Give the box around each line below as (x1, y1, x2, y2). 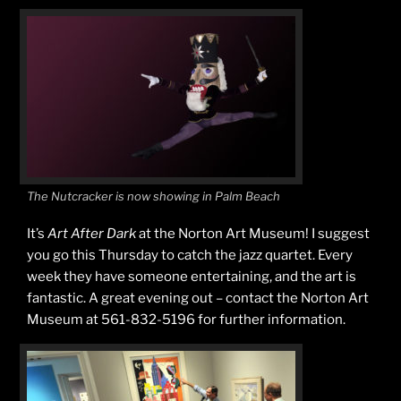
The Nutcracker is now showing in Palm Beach (27, 188, 280, 203)
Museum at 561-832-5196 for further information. (27, 311, 346, 328)
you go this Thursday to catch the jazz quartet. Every (27, 247, 353, 264)
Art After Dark (47, 226, 136, 243)
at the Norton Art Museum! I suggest (136, 226, 370, 243)
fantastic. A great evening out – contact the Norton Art (27, 290, 369, 307)
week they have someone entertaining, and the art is (27, 269, 356, 286)
